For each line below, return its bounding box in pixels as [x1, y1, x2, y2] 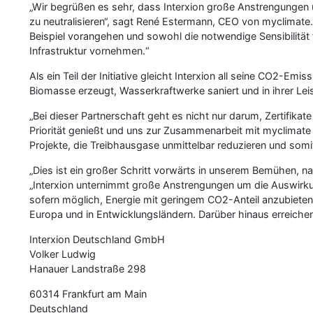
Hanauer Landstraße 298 [29, 263, 146, 275]
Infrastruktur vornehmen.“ [29, 45, 149, 57]
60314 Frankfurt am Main [29, 288, 147, 300]
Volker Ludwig [29, 248, 96, 260]
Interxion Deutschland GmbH [29, 233, 165, 245]
